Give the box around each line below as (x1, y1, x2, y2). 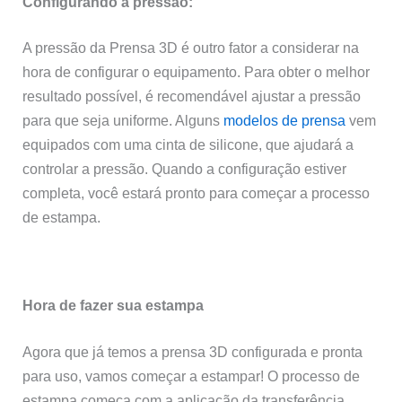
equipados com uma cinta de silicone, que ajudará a (22, 136, 354, 153)
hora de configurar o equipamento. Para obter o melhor (22, 64, 371, 81)
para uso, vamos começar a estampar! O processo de (22, 367, 361, 384)
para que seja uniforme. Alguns (22, 112, 224, 129)
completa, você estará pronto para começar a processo (22, 185, 371, 202)
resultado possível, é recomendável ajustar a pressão (22, 88, 362, 105)
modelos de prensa (223, 112, 346, 129)
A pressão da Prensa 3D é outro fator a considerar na (22, 39, 360, 57)
